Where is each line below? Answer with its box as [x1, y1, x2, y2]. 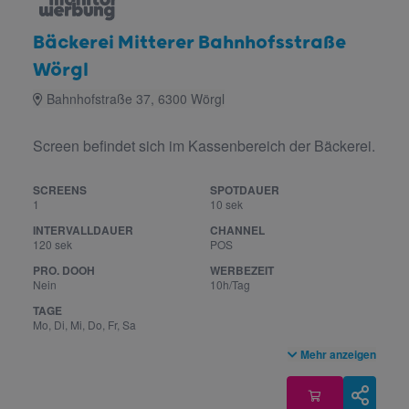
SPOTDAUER [210, 182, 279, 198]
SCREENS [33, 182, 87, 198]
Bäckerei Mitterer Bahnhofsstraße [33, 32, 346, 54]
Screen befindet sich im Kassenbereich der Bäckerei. [33, 135, 375, 156]
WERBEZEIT [210, 262, 274, 278]
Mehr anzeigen [300, 346, 376, 362]
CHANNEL [210, 222, 265, 238]
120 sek [33, 236, 72, 252]
